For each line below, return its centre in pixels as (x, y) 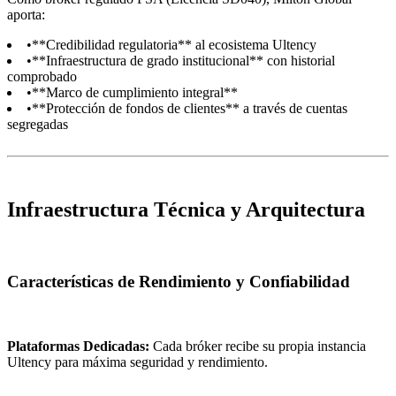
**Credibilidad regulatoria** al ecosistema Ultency (174, 45)
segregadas (38, 125)
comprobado (42, 77)
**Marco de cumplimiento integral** (135, 93)
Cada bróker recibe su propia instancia (258, 346)
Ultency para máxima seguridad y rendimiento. (137, 362)
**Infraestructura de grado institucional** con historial (183, 61)
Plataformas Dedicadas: (78, 346)
